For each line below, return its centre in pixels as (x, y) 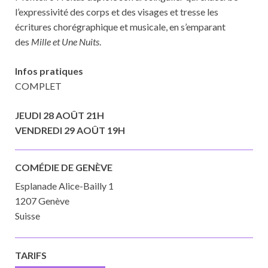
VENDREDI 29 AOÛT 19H (70, 130)
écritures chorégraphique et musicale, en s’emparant (120, 27)
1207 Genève (42, 201)
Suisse (28, 216)
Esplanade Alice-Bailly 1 (64, 186)
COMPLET (38, 86)
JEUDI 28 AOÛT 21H (60, 115)
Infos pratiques (49, 71)
